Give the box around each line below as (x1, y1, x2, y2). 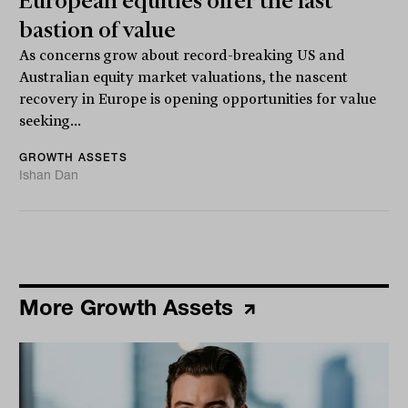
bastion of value (19, 17, 177, 44)
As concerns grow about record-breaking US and (19, 47, 346, 65)
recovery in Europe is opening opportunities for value (19, 91, 377, 108)
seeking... (19, 113, 82, 130)
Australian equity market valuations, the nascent (19, 69, 349, 87)
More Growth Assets (19, 294, 240, 321)
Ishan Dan (19, 167, 79, 184)
